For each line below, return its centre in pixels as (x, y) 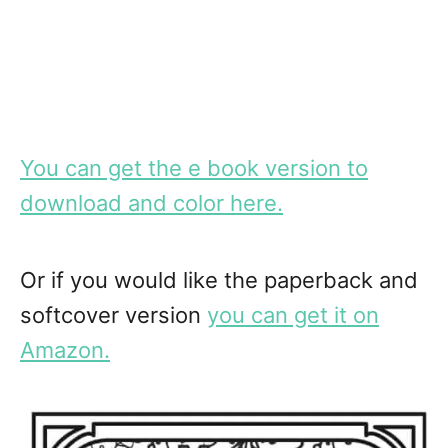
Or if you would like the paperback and (219, 280)
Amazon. (65, 350)
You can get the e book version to (194, 168)
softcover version (113, 315)
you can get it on (293, 315)
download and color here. (151, 203)
